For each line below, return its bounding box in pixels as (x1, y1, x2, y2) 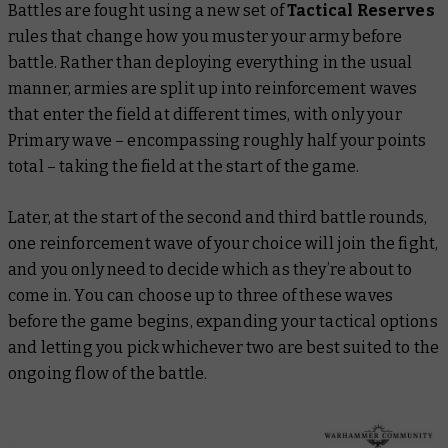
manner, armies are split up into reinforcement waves (8, 79, 418, 99)
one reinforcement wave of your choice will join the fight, (8, 234, 439, 254)
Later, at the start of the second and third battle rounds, (8, 208, 428, 228)
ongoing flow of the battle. (8, 364, 208, 384)
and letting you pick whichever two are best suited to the (8, 338, 440, 358)
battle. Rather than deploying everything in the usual (8, 53, 413, 73)
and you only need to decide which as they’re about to (8, 260, 413, 280)
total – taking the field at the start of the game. (8, 157, 363, 177)
